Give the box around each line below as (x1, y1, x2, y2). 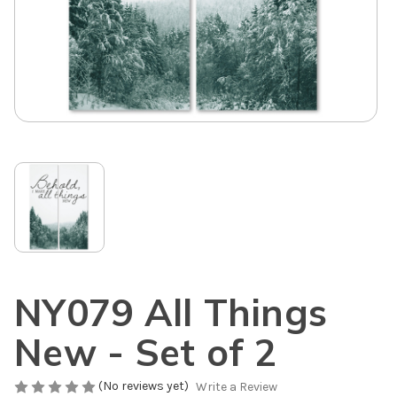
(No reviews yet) (98, 378, 189, 393)
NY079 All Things (14, 288, 327, 336)
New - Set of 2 (14, 328, 277, 376)
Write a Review (195, 379, 277, 395)
